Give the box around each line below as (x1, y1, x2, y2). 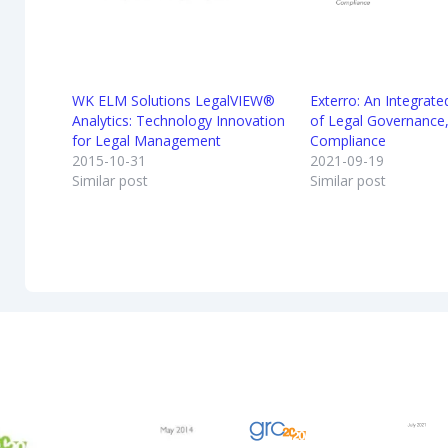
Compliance (310, 130, 387, 150)
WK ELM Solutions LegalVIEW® (72, 90, 276, 110)
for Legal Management (72, 130, 222, 150)
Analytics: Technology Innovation (72, 110, 286, 130)
